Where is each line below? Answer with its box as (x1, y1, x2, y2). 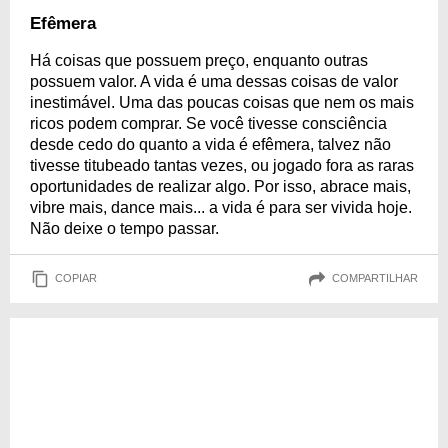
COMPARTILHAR (332, 272, 418, 285)
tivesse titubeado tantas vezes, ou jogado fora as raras (30, 156, 414, 174)
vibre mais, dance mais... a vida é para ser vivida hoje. (30, 198, 412, 216)
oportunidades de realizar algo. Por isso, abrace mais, (30, 177, 411, 195)
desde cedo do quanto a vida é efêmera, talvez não (30, 135, 391, 153)
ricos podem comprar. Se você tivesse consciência (30, 114, 387, 132)
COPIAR (55, 272, 97, 285)
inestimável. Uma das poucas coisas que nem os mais (30, 93, 414, 111)
